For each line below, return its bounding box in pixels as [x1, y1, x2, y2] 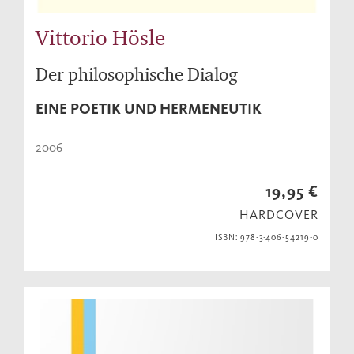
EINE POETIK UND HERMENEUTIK [36, 100, 262, 119]
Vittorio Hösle [36, 24, 165, 51]
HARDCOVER [239, 207, 318, 223]
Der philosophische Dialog [36, 63, 238, 85]
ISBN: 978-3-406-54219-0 [214, 232, 318, 243]
